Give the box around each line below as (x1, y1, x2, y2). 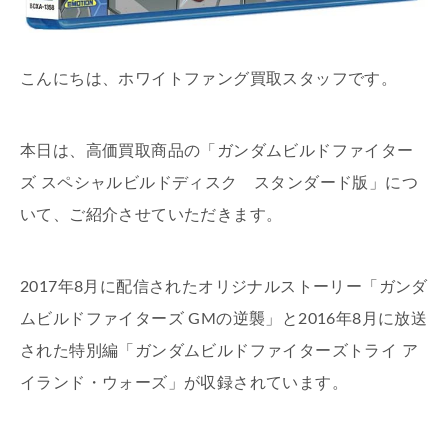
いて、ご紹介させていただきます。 (20, 207, 283, 224)
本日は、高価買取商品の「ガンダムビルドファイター (20, 143, 414, 160)
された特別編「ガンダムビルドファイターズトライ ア (20, 343, 418, 360)
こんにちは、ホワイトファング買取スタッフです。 (20, 71, 398, 88)
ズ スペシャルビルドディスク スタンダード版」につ (20, 175, 418, 192)
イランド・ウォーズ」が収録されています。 (20, 375, 348, 392)
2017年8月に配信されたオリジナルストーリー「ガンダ (20, 279, 428, 296)
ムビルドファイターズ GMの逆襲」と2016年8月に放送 (20, 311, 428, 328)
